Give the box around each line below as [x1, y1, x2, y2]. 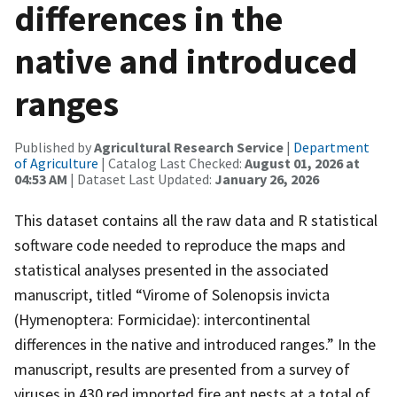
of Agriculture [14, 153, 98, 172]
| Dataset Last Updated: [67, 169, 214, 188]
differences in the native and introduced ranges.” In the [14, 333, 376, 354]
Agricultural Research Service [94, 137, 284, 156]
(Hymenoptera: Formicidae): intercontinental [14, 308, 310, 330]
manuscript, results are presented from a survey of [14, 358, 350, 379]
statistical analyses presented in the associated [14, 259, 329, 280]
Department [293, 137, 370, 156]
